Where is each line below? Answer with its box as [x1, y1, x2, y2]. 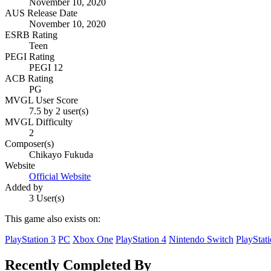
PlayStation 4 [116, 234, 166, 245]
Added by [5, 182, 43, 193]
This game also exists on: [5, 214, 100, 224]
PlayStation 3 [5, 234, 56, 245]
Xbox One [73, 234, 113, 245]
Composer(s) [5, 139, 54, 149]
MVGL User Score [5, 95, 78, 106]
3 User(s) [29, 193, 64, 204]
